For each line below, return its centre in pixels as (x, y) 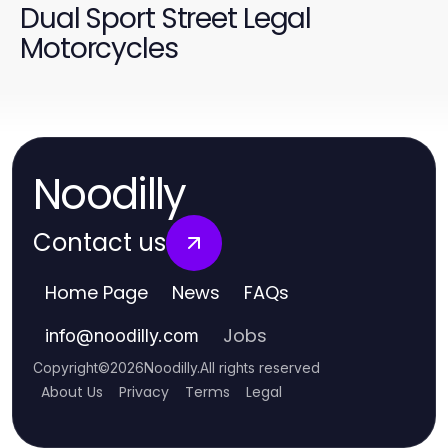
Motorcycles (99, 49)
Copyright (65, 368)
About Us (72, 392)
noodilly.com (146, 336)
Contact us (99, 243)
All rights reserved (260, 368)
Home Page (96, 293)
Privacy (144, 392)
